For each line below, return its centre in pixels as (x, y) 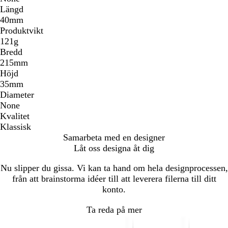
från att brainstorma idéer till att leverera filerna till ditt (114, 178)
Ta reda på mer (114, 210)
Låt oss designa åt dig (114, 148)
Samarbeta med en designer (114, 137)
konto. (114, 189)
